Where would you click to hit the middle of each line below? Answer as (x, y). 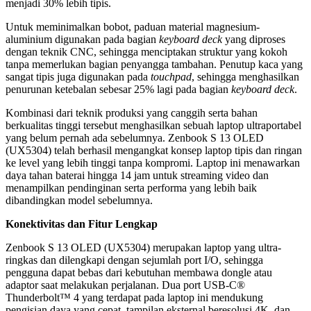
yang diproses (254, 39)
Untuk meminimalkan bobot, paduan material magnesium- (133, 26)
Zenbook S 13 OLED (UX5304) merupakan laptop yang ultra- (143, 247)
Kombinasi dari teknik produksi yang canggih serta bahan (132, 112)
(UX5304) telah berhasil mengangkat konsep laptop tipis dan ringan (154, 150)
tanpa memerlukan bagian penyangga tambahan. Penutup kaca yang (154, 64)
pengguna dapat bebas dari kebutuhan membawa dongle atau (139, 272)
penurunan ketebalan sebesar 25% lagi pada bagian (118, 89)
